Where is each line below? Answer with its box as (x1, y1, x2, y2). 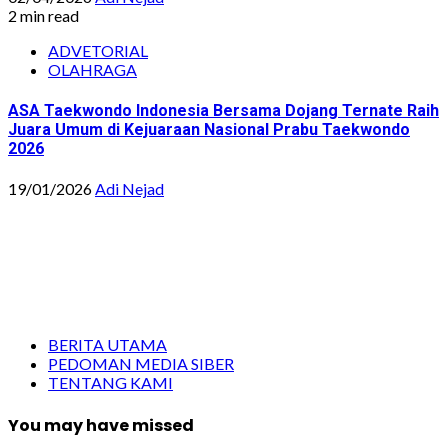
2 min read (8, 6, 79, 26)
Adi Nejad (95, 178, 164, 198)
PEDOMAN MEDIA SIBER (48, 353, 234, 373)
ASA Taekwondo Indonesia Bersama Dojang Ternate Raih (8, 100, 439, 120)
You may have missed (8, 414, 194, 438)
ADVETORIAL (48, 41, 148, 61)
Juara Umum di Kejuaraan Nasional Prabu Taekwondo (8, 119, 410, 139)
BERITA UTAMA (48, 334, 167, 354)
